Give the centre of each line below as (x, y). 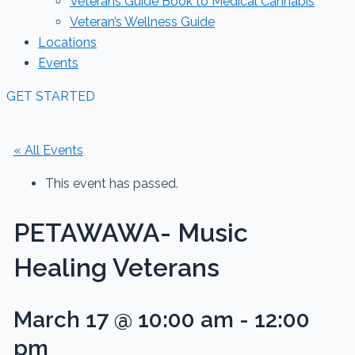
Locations (67, 42)
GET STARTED (51, 96)
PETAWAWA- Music (130, 232)
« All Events (48, 150)
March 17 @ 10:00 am (123, 320)
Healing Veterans (116, 267)
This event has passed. (111, 183)
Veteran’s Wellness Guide (142, 22)
